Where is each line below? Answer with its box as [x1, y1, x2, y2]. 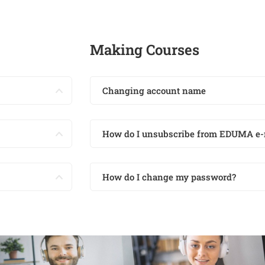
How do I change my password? [102, 171, 236, 183]
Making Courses [90, 40, 199, 59]
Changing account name [102, 85, 206, 96]
